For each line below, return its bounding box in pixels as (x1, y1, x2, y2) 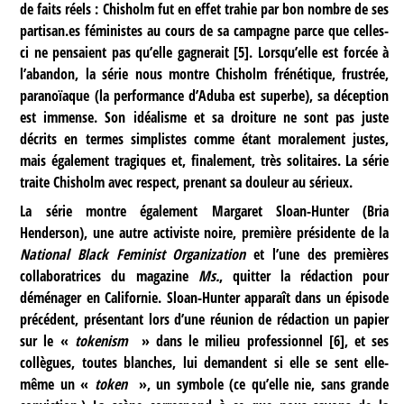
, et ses (344, 330, 390, 351)
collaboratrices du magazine (20, 265, 198, 286)
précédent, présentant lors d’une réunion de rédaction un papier (20, 308, 390, 329)
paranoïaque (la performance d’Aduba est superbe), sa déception (20, 85, 390, 106)
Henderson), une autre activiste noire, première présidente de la (20, 222, 390, 243)
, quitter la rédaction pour (218, 265, 390, 286)
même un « (20, 373, 95, 394)
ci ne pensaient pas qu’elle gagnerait (20, 41, 229, 62)
